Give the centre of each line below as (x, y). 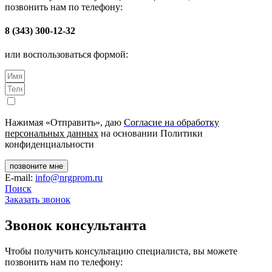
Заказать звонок (38, 200)
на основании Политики (151, 134)
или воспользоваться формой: (66, 55)
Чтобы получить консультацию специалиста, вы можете (121, 251)
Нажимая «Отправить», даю (64, 123)
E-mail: (20, 178)
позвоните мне (36, 166)
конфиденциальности (49, 144)
